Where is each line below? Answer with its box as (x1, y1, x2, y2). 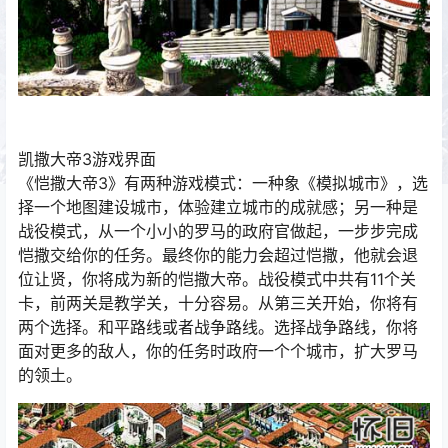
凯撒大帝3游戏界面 (18, 149, 156, 170)
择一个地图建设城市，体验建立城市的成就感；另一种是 (18, 197, 418, 218)
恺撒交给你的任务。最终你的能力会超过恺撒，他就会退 (18, 245, 418, 266)
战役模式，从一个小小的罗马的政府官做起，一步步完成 (18, 221, 418, 242)
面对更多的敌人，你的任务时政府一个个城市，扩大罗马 (18, 341, 418, 362)
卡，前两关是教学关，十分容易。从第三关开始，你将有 (18, 293, 418, 314)
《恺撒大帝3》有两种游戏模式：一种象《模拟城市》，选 (18, 173, 428, 194)
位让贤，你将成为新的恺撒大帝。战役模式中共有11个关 (18, 269, 416, 290)
